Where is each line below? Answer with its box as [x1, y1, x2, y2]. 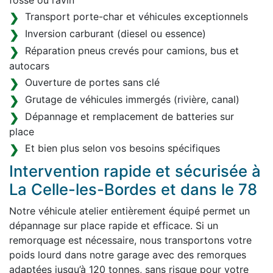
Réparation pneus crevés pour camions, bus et [25, 44, 239, 57]
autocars [9, 60, 49, 72]
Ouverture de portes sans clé [25, 76, 160, 88]
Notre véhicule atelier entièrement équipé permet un [9, 205, 250, 217]
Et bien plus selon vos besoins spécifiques [25, 142, 220, 154]
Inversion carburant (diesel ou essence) [25, 27, 206, 40]
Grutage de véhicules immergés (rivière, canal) [25, 93, 239, 105]
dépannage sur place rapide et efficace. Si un [9, 219, 218, 232]
